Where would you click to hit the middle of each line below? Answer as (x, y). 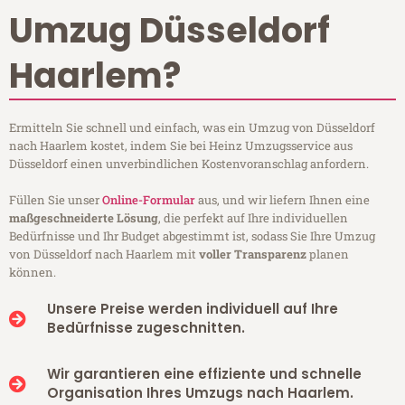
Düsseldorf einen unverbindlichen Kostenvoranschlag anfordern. (189, 164)
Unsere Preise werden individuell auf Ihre (192, 309)
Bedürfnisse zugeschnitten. (146, 328)
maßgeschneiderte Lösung (84, 218)
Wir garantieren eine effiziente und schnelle (204, 374)
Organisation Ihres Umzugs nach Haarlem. (200, 393)
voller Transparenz (253, 254)
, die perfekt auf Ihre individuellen (253, 218)
